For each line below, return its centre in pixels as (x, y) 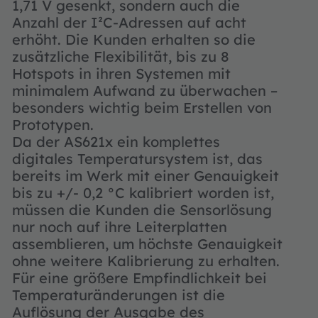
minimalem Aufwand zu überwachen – (145, 91)
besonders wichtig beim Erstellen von (142, 108)
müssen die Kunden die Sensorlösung (142, 210)
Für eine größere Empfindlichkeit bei (139, 278)
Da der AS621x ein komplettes (116, 142)
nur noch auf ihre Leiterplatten (120, 227)
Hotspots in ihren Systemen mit (121, 73)
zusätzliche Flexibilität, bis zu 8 (121, 56)
